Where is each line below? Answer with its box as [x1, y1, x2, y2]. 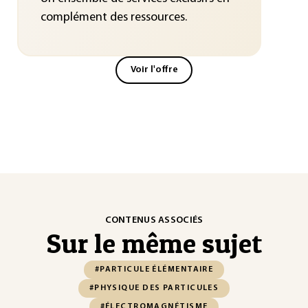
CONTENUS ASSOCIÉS [104, 215, 203, 225]
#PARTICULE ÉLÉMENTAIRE [94, 265, 214, 274]
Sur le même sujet [46, 226, 262, 260]
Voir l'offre [130, 65, 178, 75]
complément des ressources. [40, 10, 187, 24]
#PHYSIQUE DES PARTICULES [89, 284, 219, 292]
